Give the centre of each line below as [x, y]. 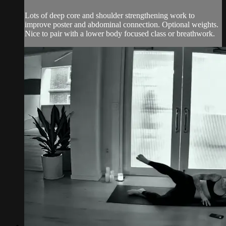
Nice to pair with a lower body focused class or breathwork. [120, 34]
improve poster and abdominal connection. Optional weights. [122, 24]
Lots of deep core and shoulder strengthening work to [110, 15]
